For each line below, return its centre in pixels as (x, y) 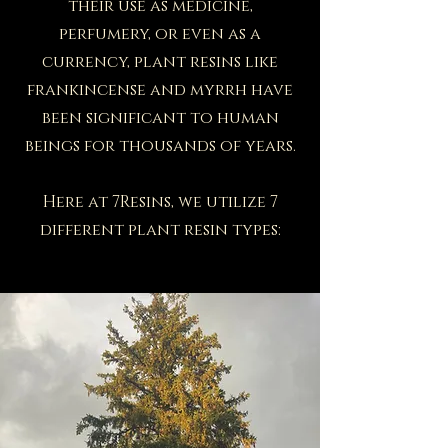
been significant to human (160, 117)
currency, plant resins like (160, 61)
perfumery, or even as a (160, 33)
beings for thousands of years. (160, 145)
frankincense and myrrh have (160, 89)
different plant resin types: (160, 229)
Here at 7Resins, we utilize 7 (160, 201)
